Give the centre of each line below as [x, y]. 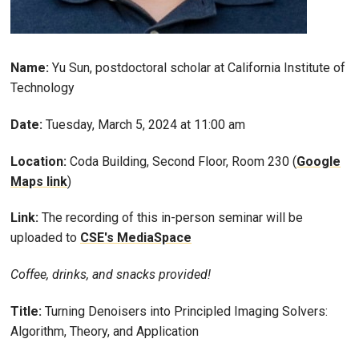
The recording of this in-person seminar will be [172, 218]
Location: [38, 161]
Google [319, 161]
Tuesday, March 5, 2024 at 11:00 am [145, 124]
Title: [28, 311]
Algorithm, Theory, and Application [105, 331]
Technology [42, 87]
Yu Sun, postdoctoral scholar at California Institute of [199, 67]
